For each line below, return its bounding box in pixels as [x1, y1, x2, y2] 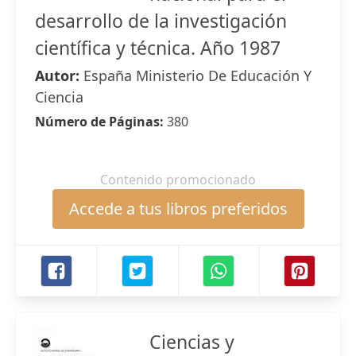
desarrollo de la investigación [35, 8, 287, 33]
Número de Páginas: [35, 113, 167, 130]
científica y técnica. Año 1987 [35, 35, 281, 60]
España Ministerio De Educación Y [83, 66, 311, 85]
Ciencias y [149, 329, 234, 354]
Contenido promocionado [100, 171, 256, 188]
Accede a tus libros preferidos [68, 198, 288, 219]
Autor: [35, 66, 83, 85]
